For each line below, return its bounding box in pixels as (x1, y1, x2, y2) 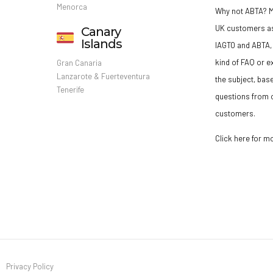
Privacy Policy (5, 261, 54, 271)
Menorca (56, 1, 87, 12)
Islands (80, 36, 122, 51)
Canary (80, 24, 121, 39)
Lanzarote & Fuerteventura (56, 71, 150, 81)
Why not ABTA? (215, 5, 268, 16)
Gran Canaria (56, 57, 102, 68)
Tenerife (56, 84, 84, 94)
